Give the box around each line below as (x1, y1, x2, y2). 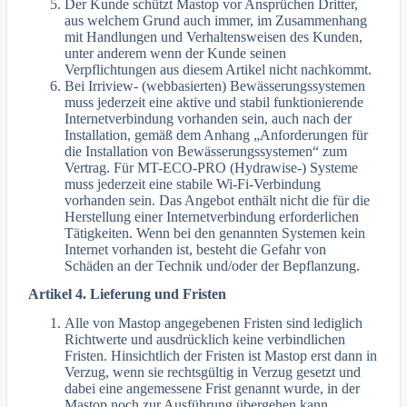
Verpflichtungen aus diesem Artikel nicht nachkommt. (65, 61, 372, 77)
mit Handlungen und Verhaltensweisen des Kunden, (65, 28, 363, 45)
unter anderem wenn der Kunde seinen (65, 45, 287, 61)
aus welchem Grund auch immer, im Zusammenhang (65, 12, 368, 28)
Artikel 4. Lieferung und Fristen (28, 285, 227, 302)
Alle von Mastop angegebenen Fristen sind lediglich (65, 315, 363, 332)
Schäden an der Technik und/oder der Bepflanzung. (65, 257, 361, 273)
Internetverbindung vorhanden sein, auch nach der (65, 110, 352, 126)
